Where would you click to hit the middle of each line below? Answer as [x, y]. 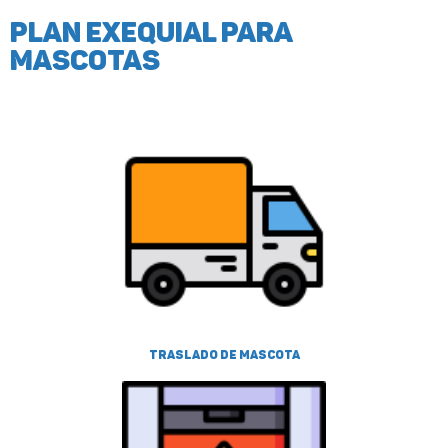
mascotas [85, 60]
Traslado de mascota [224, 354]
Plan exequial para [151, 32]
